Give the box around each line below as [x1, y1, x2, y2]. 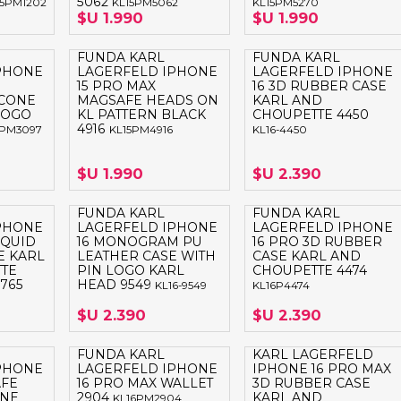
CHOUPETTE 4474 [252, 263, 367, 278]
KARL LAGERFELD [252, 347, 373, 363]
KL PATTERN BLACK [77, 107, 207, 123]
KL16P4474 [252, 279, 310, 293]
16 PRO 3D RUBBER [252, 235, 382, 250]
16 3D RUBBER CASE [252, 79, 387, 94]
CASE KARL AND [252, 249, 361, 264]
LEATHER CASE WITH [77, 249, 217, 264]
